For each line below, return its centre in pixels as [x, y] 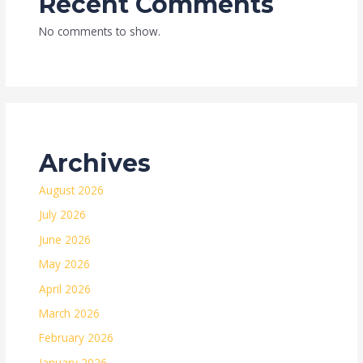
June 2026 [65, 239]
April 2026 [65, 288]
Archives [95, 163]
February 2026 [77, 338]
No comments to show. [100, 31]
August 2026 [72, 190]
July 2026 [63, 215]
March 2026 [70, 313]
